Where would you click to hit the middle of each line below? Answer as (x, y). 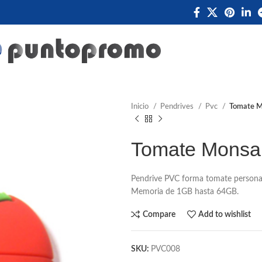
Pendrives (178, 106)
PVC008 (166, 249)
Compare (159, 214)
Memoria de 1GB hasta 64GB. (185, 192)
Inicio (141, 106)
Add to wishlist (225, 214)
